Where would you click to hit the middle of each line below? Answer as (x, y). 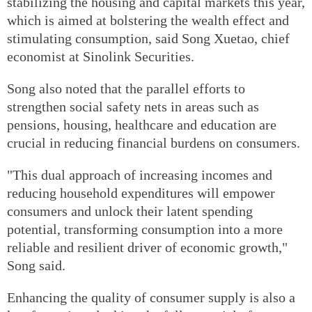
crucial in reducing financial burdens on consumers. (154, 142)
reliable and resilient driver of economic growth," (147, 247)
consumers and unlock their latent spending (130, 211)
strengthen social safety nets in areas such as (133, 106)
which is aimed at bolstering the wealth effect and (148, 20)
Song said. (36, 265)
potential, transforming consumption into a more (145, 229)
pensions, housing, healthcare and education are (142, 124)
